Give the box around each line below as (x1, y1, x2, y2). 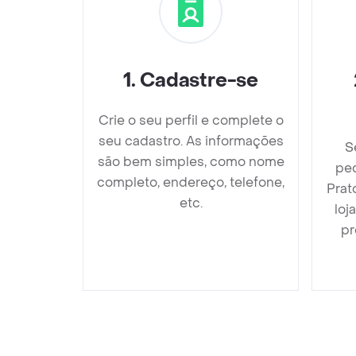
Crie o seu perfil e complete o (98, 111, 284, 129)
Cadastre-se (140, 68, 258, 93)
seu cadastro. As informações (98, 132, 284, 149)
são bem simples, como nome (97, 153, 284, 170)
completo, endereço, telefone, (97, 173, 284, 191)
